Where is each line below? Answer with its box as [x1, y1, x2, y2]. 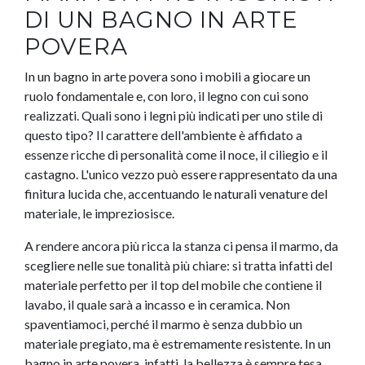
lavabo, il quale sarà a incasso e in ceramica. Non [24, 297, 290, 313]
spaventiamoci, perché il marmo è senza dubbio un [24, 316, 302, 332]
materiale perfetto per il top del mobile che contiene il [24, 277, 322, 293]
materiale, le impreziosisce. [24, 205, 174, 222]
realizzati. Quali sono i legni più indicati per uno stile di [24, 108, 323, 124]
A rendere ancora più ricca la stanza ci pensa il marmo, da [24, 238, 338, 254]
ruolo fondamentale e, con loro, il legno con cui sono [24, 88, 309, 104]
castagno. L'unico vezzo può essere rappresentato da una [24, 166, 337, 182]
